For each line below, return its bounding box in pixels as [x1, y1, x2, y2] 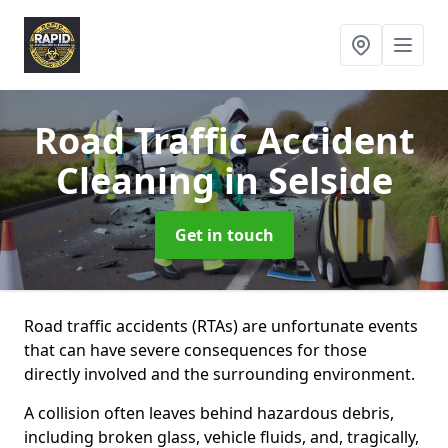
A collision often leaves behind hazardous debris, [24, 402, 394, 424]
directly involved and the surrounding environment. [24, 363, 415, 385]
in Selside [223, 156, 393, 205]
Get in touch [174, 224, 274, 246]
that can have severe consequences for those [24, 339, 367, 361]
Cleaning [55, 156, 224, 205]
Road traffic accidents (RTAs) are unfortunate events [24, 315, 418, 337]
